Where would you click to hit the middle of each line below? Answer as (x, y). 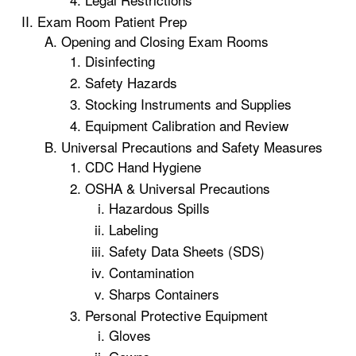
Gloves (130, 335)
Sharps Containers (164, 294)
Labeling (133, 229)
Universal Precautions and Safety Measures (192, 147)
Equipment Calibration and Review (187, 125)
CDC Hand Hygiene (145, 166)
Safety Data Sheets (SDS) (187, 251)
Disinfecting (120, 61)
